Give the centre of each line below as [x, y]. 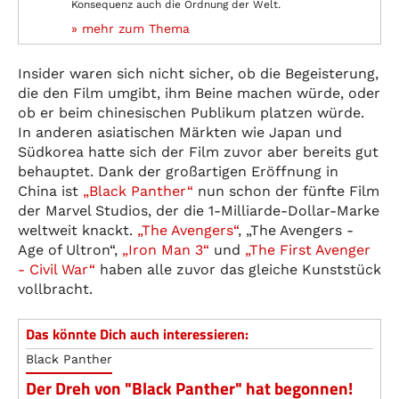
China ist [50, 191]
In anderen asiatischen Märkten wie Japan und [180, 132]
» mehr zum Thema [130, 28]
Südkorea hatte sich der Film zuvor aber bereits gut [198, 151]
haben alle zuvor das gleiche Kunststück [238, 269]
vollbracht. [55, 289]
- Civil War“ [57, 269]
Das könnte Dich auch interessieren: [137, 334]
